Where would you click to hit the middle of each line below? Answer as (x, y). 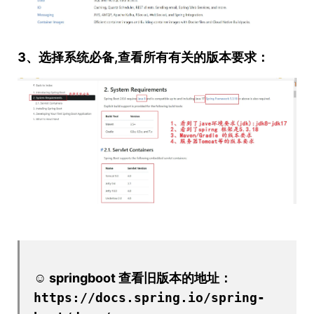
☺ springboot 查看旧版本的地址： (133, 278)
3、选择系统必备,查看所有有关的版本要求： (143, 57)
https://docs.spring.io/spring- (149, 298)
